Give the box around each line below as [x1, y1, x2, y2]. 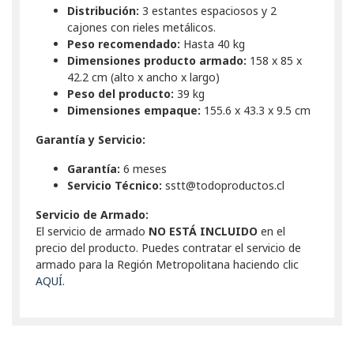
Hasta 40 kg [180, 36, 245, 51]
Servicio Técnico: [67, 177, 162, 193]
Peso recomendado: [67, 36, 180, 51]
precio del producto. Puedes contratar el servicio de [36, 239, 301, 255]
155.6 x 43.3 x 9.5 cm [201, 102, 311, 118]
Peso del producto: [67, 85, 174, 101]
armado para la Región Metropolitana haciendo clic [36, 256, 299, 272]
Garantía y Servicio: [36, 131, 145, 147]
